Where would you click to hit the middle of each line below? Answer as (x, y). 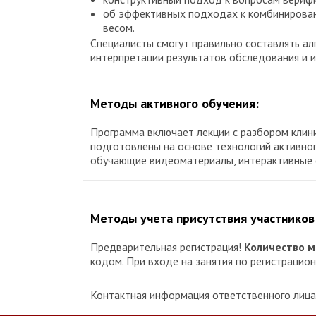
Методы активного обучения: (175, 104)
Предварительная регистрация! (167, 247)
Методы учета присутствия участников (202, 219)
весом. (119, 28)
